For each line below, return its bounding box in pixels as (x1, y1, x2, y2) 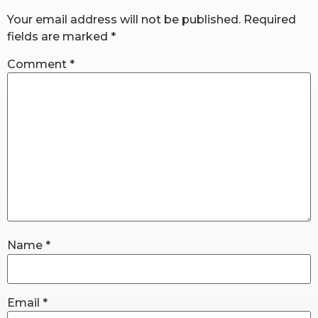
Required (243, 12, 296, 26)
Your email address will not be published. (7, 12, 241, 26)
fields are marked (7, 29, 111, 43)
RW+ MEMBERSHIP (124, 30, 196, 44)
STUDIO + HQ (135, 70, 185, 84)
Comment (7, 57, 70, 72)
